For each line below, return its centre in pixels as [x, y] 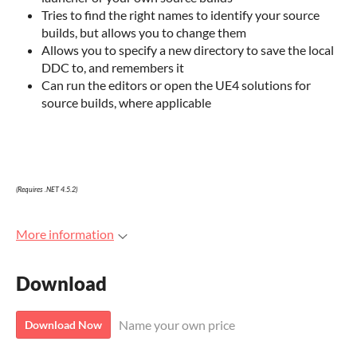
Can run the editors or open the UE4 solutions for [176, 85]
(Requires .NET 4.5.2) [47, 189]
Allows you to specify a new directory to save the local [188, 50]
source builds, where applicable [126, 102]
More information [65, 234]
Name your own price [177, 325]
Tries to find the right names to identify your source [180, 15]
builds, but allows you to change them [144, 32]
